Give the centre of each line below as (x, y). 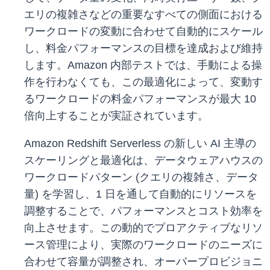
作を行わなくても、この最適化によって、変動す (143, 82)
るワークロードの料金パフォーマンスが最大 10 (140, 99)
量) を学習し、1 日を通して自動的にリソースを (140, 194)
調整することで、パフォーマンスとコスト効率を (143, 211)
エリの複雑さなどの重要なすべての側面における (143, 15)
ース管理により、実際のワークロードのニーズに (143, 245)
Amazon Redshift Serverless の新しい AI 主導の (140, 144)
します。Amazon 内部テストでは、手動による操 (143, 65)
